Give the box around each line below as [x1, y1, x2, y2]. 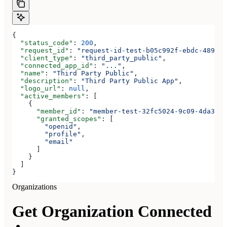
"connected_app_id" [12, 61, 93, 69]
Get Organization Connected [12, 202, 212, 221]
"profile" [12, 130, 81, 138]
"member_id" [12, 107, 81, 115]
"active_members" [12, 92, 85, 100]
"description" [12, 77, 73, 85]
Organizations [12, 182, 57, 191]
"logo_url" [12, 84, 61, 92]
